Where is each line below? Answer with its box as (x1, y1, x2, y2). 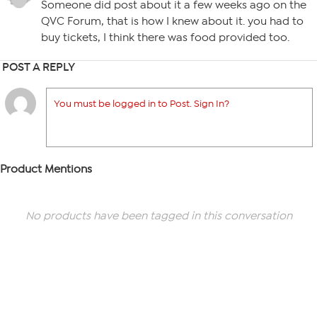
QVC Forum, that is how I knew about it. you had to (41, 15, 304, 28)
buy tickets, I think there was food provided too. (41, 31, 289, 44)
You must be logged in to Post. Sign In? (54, 98, 229, 110)
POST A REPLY (2, 60, 75, 74)
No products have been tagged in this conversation (25, 209, 292, 222)
